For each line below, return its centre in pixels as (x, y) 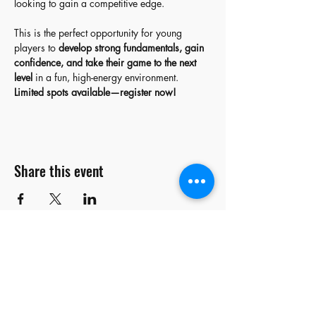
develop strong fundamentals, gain (133, 47)
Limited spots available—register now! (95, 92)
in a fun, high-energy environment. (105, 77)
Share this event (59, 170)
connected (81, 273)
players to (36, 47)
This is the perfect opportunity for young (99, 32)
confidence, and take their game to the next (107, 62)
